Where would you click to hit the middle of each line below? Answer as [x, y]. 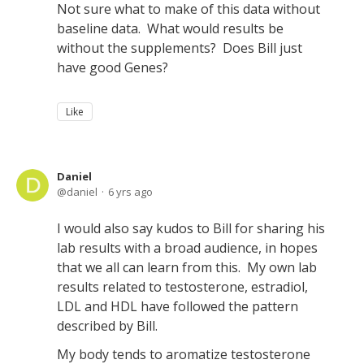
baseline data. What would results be [170, 28]
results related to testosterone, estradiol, [182, 287]
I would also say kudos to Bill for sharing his [191, 228]
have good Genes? [113, 67]
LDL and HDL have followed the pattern [178, 306]
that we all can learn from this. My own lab [187, 267]
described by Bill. [107, 326]
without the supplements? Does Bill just [180, 48]
